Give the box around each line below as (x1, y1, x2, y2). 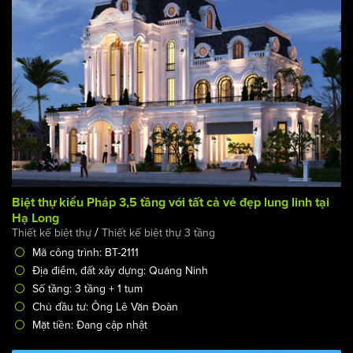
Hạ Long (12, 211, 59, 225)
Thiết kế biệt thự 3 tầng (102, 225, 215, 240)
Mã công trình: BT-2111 (32, 245, 139, 259)
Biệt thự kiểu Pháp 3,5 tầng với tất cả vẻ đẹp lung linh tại (12, 195, 329, 209)
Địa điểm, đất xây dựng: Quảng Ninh (32, 263, 208, 277)
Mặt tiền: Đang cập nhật (32, 318, 147, 332)
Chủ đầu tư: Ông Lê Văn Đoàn (32, 299, 178, 314)
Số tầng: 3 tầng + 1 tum (32, 281, 143, 295)
